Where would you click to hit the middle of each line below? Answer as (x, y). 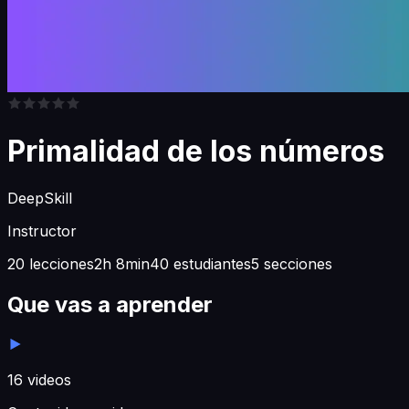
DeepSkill (40, 198)
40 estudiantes (200, 263)
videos (47, 379)
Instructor (42, 231)
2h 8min (122, 263)
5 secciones (292, 263)
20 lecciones (51, 263)
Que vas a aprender (110, 304)
